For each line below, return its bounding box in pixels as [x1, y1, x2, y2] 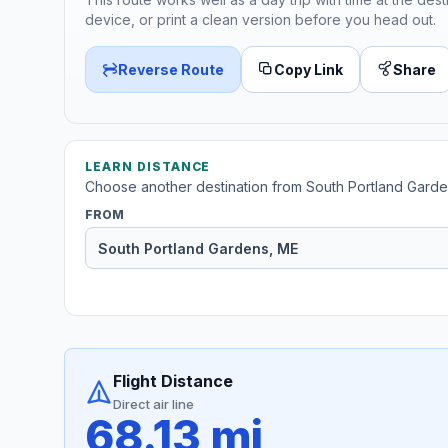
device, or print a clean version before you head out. [85, 10, 436, 28]
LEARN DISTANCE [85, 159, 211, 175]
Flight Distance [113, 371, 233, 392]
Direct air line [113, 396, 194, 413]
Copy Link [274, 60, 343, 78]
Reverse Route [118, 60, 224, 78]
